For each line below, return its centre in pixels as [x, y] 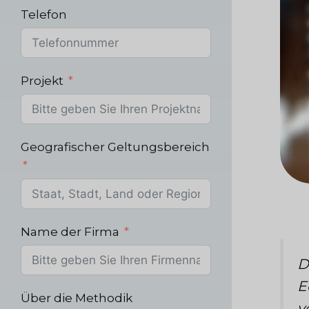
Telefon [44, 14]
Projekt [42, 80]
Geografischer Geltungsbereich [115, 147]
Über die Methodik [77, 298]
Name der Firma [70, 231]
